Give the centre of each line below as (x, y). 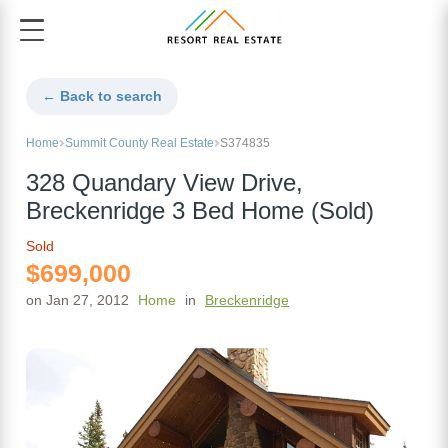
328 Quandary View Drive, (164, 183)
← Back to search (102, 96)
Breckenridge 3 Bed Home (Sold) (200, 211)
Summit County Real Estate (139, 143)
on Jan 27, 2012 (77, 300)
